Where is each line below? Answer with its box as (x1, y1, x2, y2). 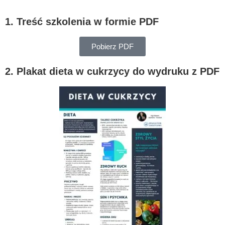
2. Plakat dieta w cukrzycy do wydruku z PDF (5, 65, 219, 77)
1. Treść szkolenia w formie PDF (5, 16, 159, 27)
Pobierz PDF (91, 42, 134, 51)
